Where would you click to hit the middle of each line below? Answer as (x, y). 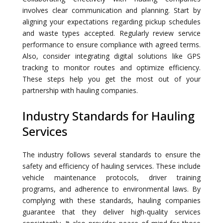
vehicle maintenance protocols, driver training (111, 177)
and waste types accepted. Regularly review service (111, 33)
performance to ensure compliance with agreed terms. (111, 44)
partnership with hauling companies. (80, 90)
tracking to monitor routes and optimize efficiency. (111, 67)
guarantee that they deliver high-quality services (111, 212)
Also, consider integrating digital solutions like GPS (111, 56)
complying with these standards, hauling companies (111, 200)
